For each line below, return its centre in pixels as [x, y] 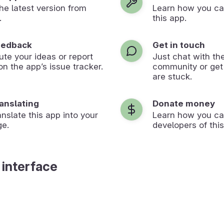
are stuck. [172, 76]
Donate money [184, 103]
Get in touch [179, 45]
